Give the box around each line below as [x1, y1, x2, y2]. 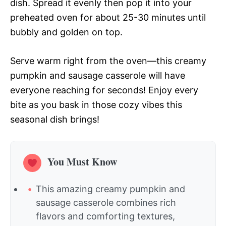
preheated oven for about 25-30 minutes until [10, 12, 206, 23]
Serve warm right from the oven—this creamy [10, 55, 206, 66]
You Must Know [47, 154, 117, 169]
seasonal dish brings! [10, 114, 99, 125]
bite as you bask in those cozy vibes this [10, 99, 182, 110]
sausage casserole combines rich [36, 197, 176, 208]
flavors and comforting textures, [36, 211, 175, 221]
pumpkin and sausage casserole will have [10, 70, 185, 81]
